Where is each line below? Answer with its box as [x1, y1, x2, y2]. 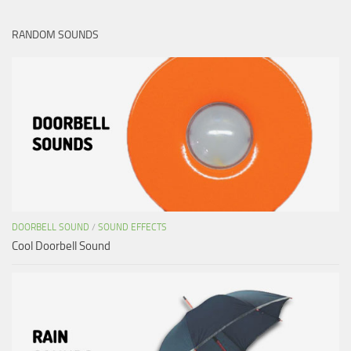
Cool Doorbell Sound [12, 238, 110, 253]
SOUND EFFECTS [98, 221, 167, 233]
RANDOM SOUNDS [12, 27, 99, 42]
